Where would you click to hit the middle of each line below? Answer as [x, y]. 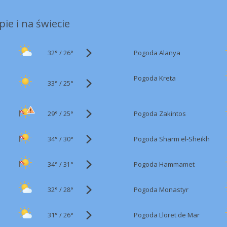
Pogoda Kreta [155, 78]
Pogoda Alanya [157, 53]
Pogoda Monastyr [161, 190]
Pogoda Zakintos [160, 113]
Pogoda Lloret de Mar [167, 215]
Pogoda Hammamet [164, 164]
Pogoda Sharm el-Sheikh [172, 139]
